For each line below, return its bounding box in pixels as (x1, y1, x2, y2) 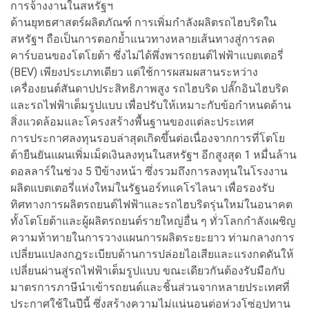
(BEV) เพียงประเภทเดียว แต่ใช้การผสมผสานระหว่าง (10, 65, 258, 79)
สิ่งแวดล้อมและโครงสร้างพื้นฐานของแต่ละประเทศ (10, 114, 254, 128)
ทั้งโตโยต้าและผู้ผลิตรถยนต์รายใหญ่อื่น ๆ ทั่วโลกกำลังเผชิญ (10, 214, 296, 228)
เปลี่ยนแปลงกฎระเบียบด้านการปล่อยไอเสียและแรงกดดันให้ (10, 247, 294, 261)
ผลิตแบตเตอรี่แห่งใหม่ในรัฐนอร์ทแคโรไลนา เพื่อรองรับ (10, 181, 275, 195)
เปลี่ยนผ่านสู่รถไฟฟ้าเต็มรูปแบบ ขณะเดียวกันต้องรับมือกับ (10, 263, 285, 277)
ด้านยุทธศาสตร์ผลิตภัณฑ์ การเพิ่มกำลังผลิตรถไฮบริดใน (10, 15, 277, 29)
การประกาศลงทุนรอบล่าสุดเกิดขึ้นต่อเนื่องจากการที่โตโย (10, 131, 285, 145)
